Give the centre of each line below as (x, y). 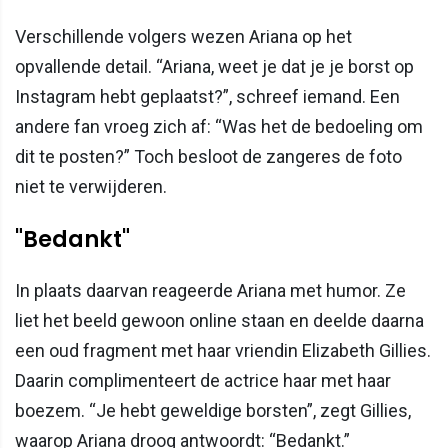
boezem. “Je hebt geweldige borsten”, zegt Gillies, (213, 411)
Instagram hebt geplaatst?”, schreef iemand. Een (207, 97)
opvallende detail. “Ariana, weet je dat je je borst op (214, 67)
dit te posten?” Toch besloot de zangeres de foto (208, 157)
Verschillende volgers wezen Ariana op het (183, 37)
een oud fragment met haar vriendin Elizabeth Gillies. (223, 351)
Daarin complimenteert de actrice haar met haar (203, 381)
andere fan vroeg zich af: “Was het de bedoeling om (219, 127)
